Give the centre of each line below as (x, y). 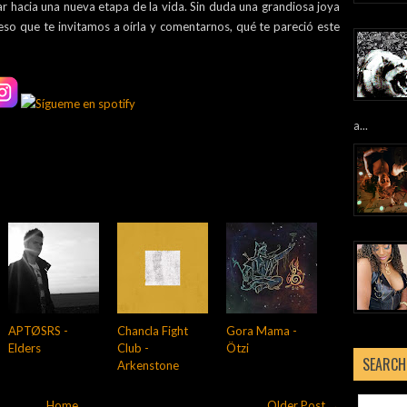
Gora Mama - (262, 330)
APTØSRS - (38, 330)
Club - (133, 347)
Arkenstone (148, 365)
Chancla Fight (153, 330)
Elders (25, 347)
